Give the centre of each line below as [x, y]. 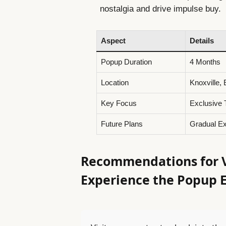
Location [115, 83]
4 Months [205, 62]
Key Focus [119, 103]
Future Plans [122, 124]
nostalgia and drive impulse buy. [161, 9]
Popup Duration [126, 62]
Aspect [113, 41]
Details [202, 41]
